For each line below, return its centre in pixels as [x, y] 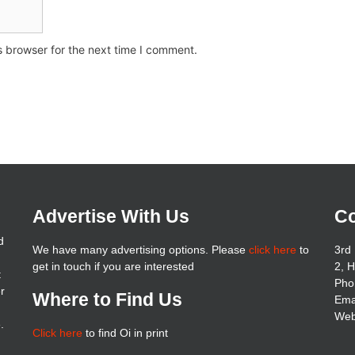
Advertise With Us [111, 216]
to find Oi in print [125, 333]
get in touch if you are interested [113, 266]
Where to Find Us [107, 300]
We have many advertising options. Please [140, 250]
